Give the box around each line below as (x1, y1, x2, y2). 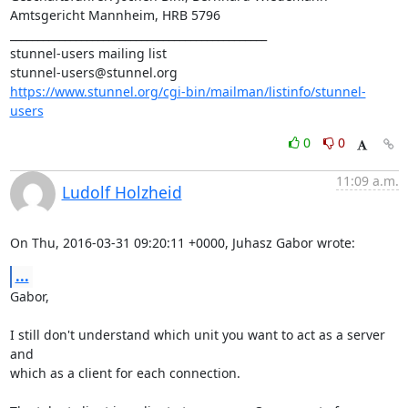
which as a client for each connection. (9, 364, 240, 382)
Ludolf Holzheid (61, 181, 182, 203)
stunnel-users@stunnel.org (9, 64, 178, 81)
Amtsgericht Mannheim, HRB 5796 (9, 6, 220, 24)
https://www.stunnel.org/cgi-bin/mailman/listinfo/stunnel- (9, 83, 366, 100)
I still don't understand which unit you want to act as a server (9, 326, 385, 343)
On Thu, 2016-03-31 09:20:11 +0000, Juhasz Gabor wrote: (9, 234, 355, 251)
